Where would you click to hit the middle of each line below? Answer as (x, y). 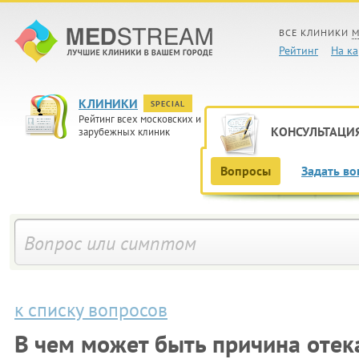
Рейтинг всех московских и (140, 119)
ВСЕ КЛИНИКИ (315, 32)
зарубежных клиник (124, 132)
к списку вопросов (91, 310)
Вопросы (246, 171)
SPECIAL (168, 104)
